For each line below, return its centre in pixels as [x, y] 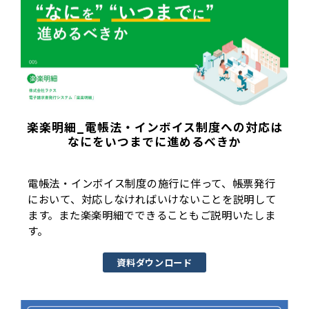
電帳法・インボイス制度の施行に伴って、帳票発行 [152, 182]
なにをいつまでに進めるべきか [154, 142]
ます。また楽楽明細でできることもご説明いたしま [152, 214]
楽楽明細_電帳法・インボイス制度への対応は [154, 127]
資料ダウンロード [154, 262]
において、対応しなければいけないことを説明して [152, 198]
